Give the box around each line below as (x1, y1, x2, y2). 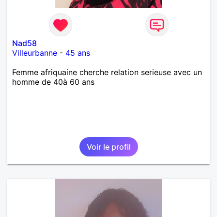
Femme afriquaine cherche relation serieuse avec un (12, 67, 202, 77)
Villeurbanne (12, 47, 57, 58)
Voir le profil (86, 141, 131, 152)
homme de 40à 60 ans (12, 77, 94, 87)
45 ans (65, 47, 90, 58)
